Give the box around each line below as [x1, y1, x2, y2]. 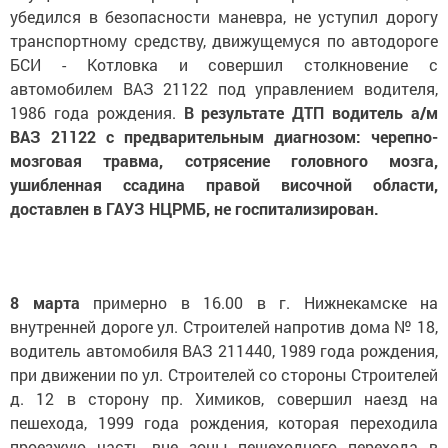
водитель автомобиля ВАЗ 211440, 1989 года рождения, [10, 340, 438, 361]
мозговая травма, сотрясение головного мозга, [10, 150, 438, 171]
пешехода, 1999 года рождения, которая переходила [10, 412, 438, 433]
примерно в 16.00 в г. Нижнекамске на [79, 292, 438, 313]
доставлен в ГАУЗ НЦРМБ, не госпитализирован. [10, 198, 379, 219]
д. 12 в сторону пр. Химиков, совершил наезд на [10, 388, 438, 409]
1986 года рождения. [10, 102, 184, 123]
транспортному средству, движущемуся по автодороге [10, 30, 438, 51]
